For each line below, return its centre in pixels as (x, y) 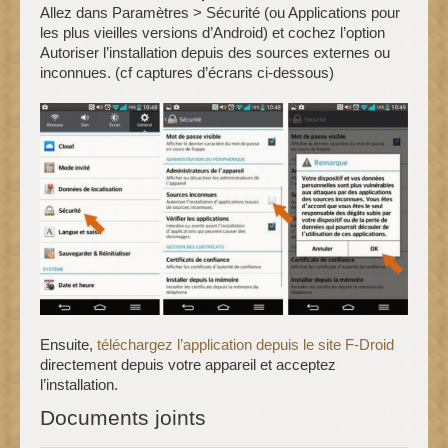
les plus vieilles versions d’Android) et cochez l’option (212, 33)
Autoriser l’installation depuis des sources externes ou (215, 53)
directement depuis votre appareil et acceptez (188, 365)
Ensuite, (68, 345)
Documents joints (123, 417)
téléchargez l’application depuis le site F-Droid (245, 345)
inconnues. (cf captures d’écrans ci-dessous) (187, 73)
